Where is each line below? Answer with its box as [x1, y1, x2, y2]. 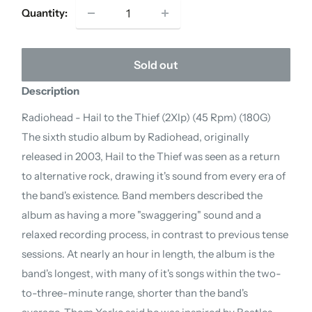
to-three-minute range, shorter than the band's [22, 286, 249, 300]
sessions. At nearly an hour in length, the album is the [22, 247, 275, 261]
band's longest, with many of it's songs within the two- [22, 267, 282, 281]
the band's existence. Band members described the [22, 189, 263, 203]
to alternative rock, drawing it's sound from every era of [22, 169, 286, 183]
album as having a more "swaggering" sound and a [22, 208, 262, 222]
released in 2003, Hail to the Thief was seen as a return [22, 150, 281, 164]
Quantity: [22, 6, 68, 19]
